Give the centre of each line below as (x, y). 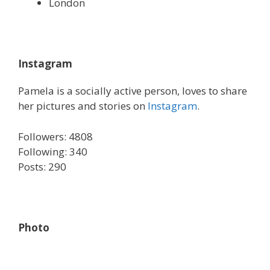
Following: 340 (53, 151)
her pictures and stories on (83, 106)
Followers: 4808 (55, 136)
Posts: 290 (42, 166)
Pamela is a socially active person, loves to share (133, 91)
